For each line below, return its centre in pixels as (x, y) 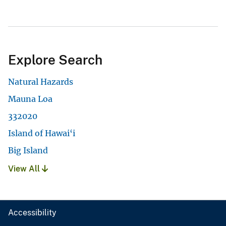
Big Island (28, 150)
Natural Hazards (41, 81)
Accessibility (32, 212)
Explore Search (55, 60)
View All (25, 168)
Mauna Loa (30, 99)
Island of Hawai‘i (42, 133)
